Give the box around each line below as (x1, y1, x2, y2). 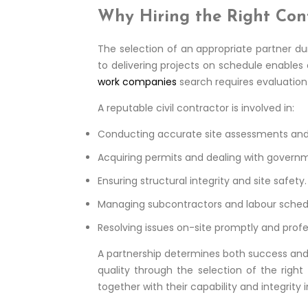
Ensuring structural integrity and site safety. (98, 174, 307, 188)
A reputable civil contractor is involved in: (98, 101, 294, 115)
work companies (98, 75, 177, 89)
